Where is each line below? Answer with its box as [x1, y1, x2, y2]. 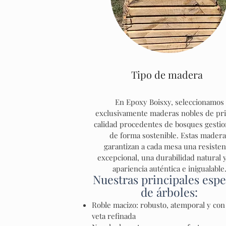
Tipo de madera [131, 68, 203, 81]
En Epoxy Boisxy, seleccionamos [115, 97, 224, 107]
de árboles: [141, 184, 198, 200]
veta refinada [92, 211, 136, 221]
